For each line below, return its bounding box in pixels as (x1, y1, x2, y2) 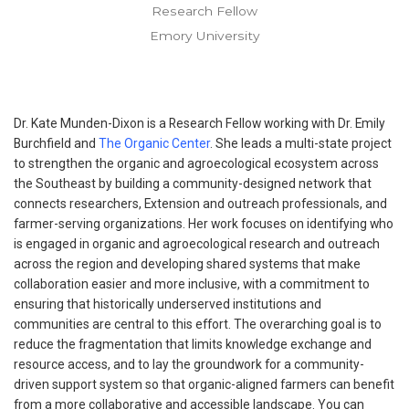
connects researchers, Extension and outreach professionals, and (14, 195, 387, 211)
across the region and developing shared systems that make (14, 256, 361, 271)
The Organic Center (99, 135, 210, 151)
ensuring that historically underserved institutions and (14, 296, 321, 311)
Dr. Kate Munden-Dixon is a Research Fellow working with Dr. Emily (14, 115, 385, 131)
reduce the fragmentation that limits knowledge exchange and (14, 336, 372, 351)
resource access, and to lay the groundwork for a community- (14, 356, 364, 372)
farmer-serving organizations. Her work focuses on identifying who (14, 215, 393, 231)
